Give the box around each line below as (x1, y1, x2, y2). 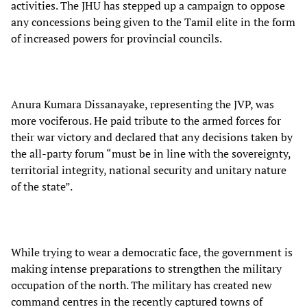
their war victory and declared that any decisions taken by (11, 130, 293, 145)
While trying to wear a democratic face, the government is (11, 245, 293, 260)
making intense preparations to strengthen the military (11, 261, 282, 277)
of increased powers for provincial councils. (11, 31, 222, 47)
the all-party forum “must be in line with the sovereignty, (11, 146, 291, 162)
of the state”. (11, 179, 73, 195)
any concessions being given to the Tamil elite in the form (11, 14, 295, 30)
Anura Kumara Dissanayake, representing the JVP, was (11, 97, 274, 112)
